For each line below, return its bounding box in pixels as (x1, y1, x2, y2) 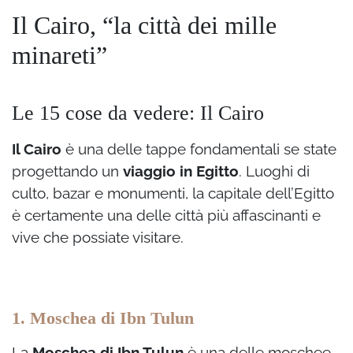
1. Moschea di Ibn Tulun (12, 308, 194, 329)
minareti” (12, 41, 107, 70)
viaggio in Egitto (123, 162, 239, 180)
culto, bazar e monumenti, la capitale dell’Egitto (12, 184, 334, 203)
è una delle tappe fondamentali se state (61, 140, 336, 158)
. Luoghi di (239, 162, 310, 180)
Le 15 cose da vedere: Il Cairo (12, 102, 264, 125)
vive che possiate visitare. (12, 229, 184, 247)
